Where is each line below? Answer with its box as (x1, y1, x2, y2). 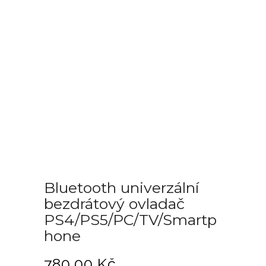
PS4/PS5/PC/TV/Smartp (44, 211, 217, 229)
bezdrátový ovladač (44, 195, 185, 213)
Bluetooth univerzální (44, 179, 199, 197)
